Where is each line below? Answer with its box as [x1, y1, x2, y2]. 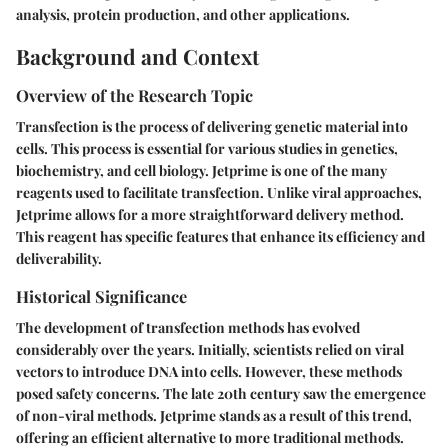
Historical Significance [16, 285, 187, 308]
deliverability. [16, 249, 102, 269]
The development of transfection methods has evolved [16, 318, 360, 338]
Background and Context [16, 41, 259, 70]
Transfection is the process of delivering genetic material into [16, 117, 408, 137]
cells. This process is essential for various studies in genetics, [16, 139, 398, 159]
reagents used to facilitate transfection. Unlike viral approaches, [16, 183, 422, 203]
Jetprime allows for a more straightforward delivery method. [16, 205, 404, 225]
